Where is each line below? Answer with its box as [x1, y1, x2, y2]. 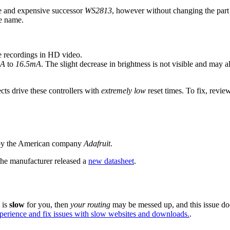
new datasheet [88, 157, 134, 166]
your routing [70, 200, 110, 209]
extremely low [101, 86, 146, 95]
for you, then [25, 200, 70, 209]
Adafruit [84, 139, 110, 148]
